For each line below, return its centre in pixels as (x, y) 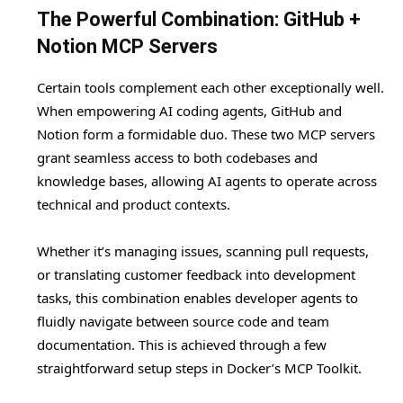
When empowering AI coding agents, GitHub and (189, 111)
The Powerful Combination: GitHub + (199, 20)
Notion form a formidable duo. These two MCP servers (206, 134)
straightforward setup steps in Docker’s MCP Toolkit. (199, 368)
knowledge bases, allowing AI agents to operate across (207, 181)
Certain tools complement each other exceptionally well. (210, 88)
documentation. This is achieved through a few (182, 345)
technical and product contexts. (134, 205)
